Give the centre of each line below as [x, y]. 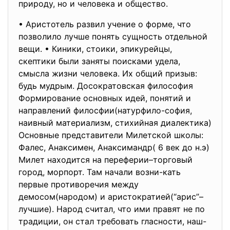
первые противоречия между [79, 184]
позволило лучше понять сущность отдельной [113, 36]
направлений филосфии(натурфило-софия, [105, 110]
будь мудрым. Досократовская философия [106, 86]
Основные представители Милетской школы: [111, 135]
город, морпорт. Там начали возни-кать [100, 172]
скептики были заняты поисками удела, [99, 61]
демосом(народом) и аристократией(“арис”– [111, 197]
